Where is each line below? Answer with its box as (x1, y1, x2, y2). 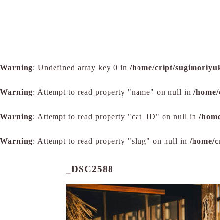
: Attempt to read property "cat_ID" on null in (33, 112, 199, 121)
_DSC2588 (66, 164, 114, 174)
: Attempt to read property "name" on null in (33, 88, 193, 96)
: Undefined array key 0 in (33, 63, 130, 72)
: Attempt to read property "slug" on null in (33, 137, 190, 145)
